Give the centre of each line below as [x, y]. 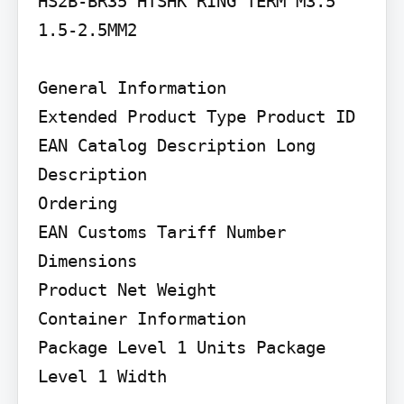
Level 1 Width [102, 376]
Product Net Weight [127, 289]
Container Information [142, 318]
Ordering [77, 202]
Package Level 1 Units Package [181, 347]
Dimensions [87, 260]
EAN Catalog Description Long [176, 145]
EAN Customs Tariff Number [161, 231]
